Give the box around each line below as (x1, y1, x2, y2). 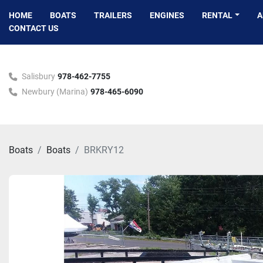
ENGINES (154, 11, 184, 20)
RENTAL (207, 11, 232, 20)
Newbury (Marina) (22, 87, 88, 97)
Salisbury (22, 72, 55, 82)
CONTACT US (14, 23, 59, 33)
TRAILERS (99, 11, 132, 20)
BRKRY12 (84, 144, 124, 156)
